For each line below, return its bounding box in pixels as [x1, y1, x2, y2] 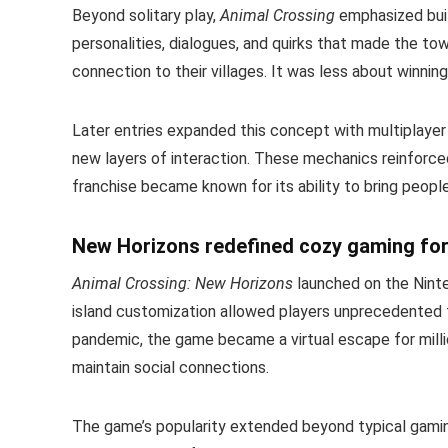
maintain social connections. [72, 357, 269, 377]
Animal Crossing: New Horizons [72, 273, 293, 293]
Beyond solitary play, [72, 5, 220, 25]
